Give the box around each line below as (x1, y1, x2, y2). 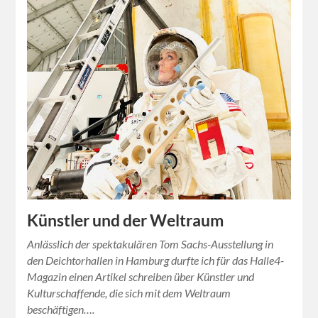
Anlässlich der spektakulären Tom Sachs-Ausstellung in (27, 237, 274, 251)
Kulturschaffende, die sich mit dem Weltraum (27, 286, 231, 300)
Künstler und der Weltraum (27, 211, 224, 231)
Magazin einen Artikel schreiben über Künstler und (27, 270, 255, 284)
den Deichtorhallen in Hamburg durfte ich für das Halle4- (27, 253, 285, 268)
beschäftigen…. (27, 302, 95, 317)
